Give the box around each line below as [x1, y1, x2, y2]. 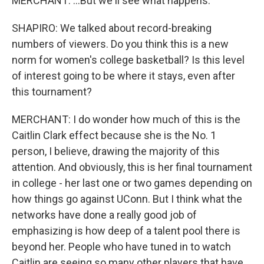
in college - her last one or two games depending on [12, 176, 252, 189]
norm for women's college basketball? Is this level [12, 53, 245, 66]
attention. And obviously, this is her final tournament [12, 160, 252, 173]
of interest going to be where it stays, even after [12, 69, 235, 82]
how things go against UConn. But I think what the [12, 192, 242, 205]
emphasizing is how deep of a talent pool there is [12, 224, 240, 237]
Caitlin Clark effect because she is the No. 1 [12, 128, 216, 141]
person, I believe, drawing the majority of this [12, 144, 220, 157]
